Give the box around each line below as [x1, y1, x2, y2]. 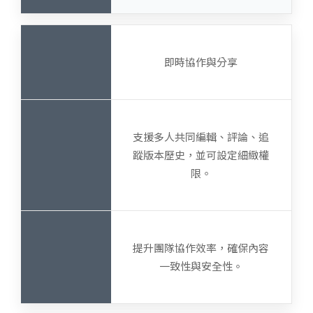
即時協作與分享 [164, 54, 238, 69]
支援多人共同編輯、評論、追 [133, 129, 270, 144]
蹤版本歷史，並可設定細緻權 [133, 147, 270, 162]
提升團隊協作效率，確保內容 [133, 240, 270, 255]
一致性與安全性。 [159, 259, 243, 273]
